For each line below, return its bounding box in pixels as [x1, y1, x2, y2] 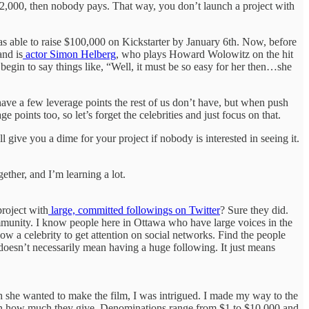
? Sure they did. [220, 203, 288, 216]
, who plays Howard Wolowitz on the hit [116, 48, 293, 60]
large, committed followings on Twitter [48, 203, 220, 216]
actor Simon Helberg [23, 48, 116, 60]
